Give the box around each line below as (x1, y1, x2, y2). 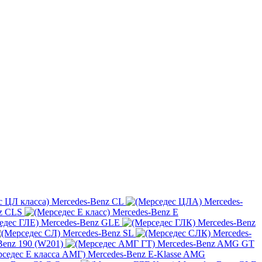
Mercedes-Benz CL (51, 196, 123, 207)
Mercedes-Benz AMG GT (157, 239, 254, 249)
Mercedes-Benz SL (63, 228, 133, 239)
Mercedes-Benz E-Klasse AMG (88, 249, 205, 260)
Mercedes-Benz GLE (41, 218, 120, 228)
